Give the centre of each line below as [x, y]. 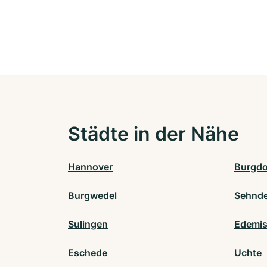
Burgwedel [92, 196]
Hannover [90, 167]
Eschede [88, 253]
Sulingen [88, 224]
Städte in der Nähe [153, 134]
